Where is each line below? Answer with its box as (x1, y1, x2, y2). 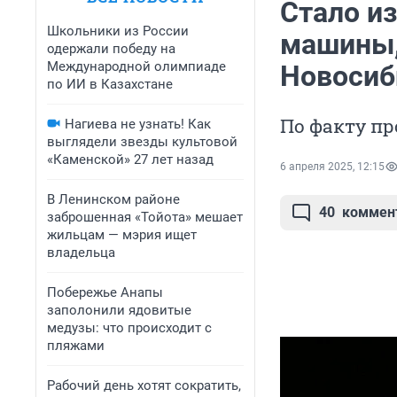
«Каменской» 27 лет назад (47, 152, 214, 167)
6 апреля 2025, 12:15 (280, 160, 385, 174)
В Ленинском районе (47, 191, 180, 207)
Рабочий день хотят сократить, (47, 378, 241, 393)
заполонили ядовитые (47, 302, 191, 318)
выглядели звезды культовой (47, 134, 237, 150)
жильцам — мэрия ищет (47, 227, 197, 243)
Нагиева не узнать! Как (65, 116, 211, 132)
